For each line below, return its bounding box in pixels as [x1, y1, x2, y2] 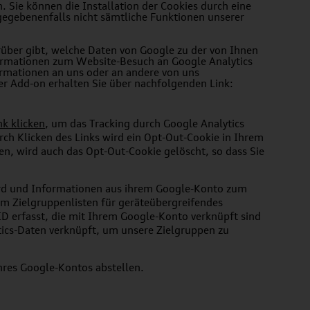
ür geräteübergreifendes [105, 196, 223, 209]
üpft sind [217, 210, 261, 223]
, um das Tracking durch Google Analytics [45, 117, 244, 130]
